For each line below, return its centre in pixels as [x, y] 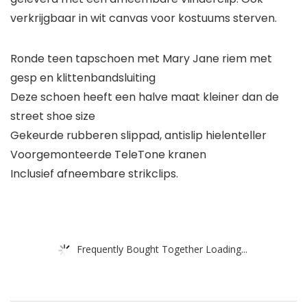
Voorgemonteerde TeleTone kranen [108, 155]
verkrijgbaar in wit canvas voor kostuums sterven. [144, 19]
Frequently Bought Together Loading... [162, 249]
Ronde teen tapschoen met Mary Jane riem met [141, 59]
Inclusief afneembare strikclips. [94, 174]
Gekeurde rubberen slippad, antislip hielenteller [138, 136]
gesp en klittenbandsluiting [83, 78]
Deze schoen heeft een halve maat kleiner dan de [145, 97]
